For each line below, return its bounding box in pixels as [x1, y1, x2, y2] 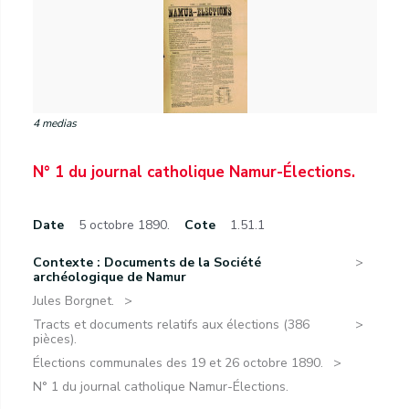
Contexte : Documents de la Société [33, 254, 261, 271]
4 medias [33, 116, 77, 131]
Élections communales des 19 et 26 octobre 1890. [33, 354, 323, 372]
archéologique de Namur [33, 268, 186, 286]
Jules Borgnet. [33, 292, 114, 309]
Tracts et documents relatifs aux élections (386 [33, 316, 309, 333]
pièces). [33, 330, 77, 348]
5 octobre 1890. [79, 216, 170, 234]
